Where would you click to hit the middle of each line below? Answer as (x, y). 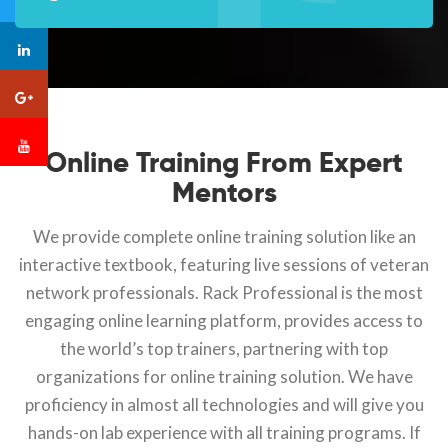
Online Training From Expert (224, 163)
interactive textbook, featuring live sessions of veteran (224, 265)
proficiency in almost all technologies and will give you (224, 405)
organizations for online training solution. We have (224, 377)
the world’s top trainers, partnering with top (224, 349)
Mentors (224, 193)
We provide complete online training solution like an (224, 237)
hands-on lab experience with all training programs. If (224, 433)
